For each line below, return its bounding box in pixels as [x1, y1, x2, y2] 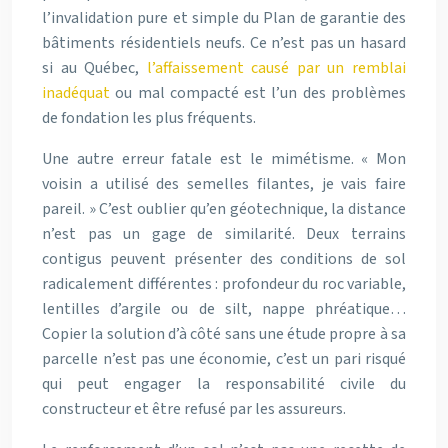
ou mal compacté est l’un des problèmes [110, 81, 406, 104]
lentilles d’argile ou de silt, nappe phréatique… [42, 297, 406, 320]
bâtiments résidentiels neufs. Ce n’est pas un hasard [42, 31, 406, 54]
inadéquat [42, 81, 110, 104]
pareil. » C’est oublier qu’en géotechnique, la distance [42, 197, 406, 220]
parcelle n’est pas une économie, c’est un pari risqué [42, 347, 406, 370]
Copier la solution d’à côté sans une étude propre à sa [42, 322, 406, 345]
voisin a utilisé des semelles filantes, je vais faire [42, 172, 406, 195]
